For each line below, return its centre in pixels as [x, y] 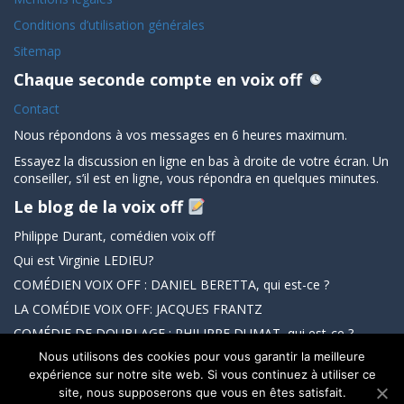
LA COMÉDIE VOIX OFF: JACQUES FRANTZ [138, 309]
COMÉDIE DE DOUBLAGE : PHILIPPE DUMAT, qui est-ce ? [184, 333]
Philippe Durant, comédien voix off [114, 236]
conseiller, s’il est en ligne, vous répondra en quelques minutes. [196, 178]
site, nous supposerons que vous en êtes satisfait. [202, 392]
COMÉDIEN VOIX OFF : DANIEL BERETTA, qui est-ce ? [171, 285]
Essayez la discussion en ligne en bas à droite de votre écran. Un [201, 161]
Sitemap [37, 51]
